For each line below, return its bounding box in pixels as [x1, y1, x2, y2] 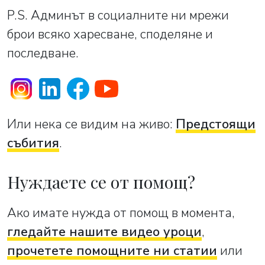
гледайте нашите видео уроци [7, 223, 202, 241]
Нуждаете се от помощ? [7, 170, 195, 193]
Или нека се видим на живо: [7, 115, 176, 133]
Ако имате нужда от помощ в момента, [7, 204, 235, 222]
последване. [7, 44, 79, 62]
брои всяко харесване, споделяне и [7, 25, 213, 43]
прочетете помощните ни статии [7, 242, 217, 260]
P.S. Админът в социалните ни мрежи [7, 7, 229, 24]
